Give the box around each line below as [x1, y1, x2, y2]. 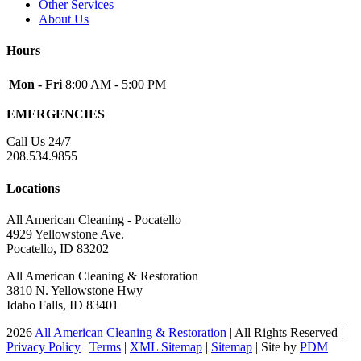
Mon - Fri [9, 77, 62, 92]
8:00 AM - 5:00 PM [65, 77, 166, 92]
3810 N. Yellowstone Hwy [6, 283, 143, 297]
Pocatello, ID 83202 [6, 241, 109, 255]
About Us [39, 11, 89, 26]
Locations [6, 180, 60, 195]
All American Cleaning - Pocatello [6, 212, 181, 226]
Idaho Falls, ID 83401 [6, 297, 118, 312]
